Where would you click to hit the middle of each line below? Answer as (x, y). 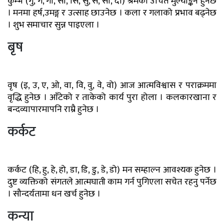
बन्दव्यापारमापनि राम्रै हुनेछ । (53, 110)
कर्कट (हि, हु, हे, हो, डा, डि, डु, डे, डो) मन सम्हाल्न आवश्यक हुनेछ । (112, 170)
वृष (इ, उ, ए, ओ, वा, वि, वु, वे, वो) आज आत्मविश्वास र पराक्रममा (112, 86)
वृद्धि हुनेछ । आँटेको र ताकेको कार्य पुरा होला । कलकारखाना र (112, 98)
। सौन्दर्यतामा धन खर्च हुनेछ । (54, 194)
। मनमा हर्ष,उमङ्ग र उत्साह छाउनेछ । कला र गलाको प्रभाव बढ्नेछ (112, 13)
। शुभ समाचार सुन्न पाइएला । (53, 25)
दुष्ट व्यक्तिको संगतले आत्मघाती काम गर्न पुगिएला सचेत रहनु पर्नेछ (112, 182)
